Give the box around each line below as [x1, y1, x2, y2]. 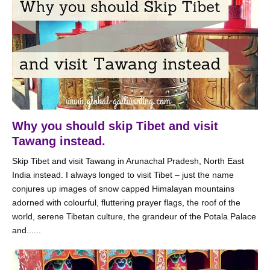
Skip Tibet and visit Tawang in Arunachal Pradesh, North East [12, 156, 244, 166]
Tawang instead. [12, 134, 105, 148]
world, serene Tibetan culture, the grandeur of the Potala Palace [12, 212, 256, 221]
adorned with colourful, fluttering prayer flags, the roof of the [12, 198, 240, 207]
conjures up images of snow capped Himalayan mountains [12, 184, 234, 193]
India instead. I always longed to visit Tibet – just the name [12, 170, 234, 180]
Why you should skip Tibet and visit [12, 119, 218, 133]
